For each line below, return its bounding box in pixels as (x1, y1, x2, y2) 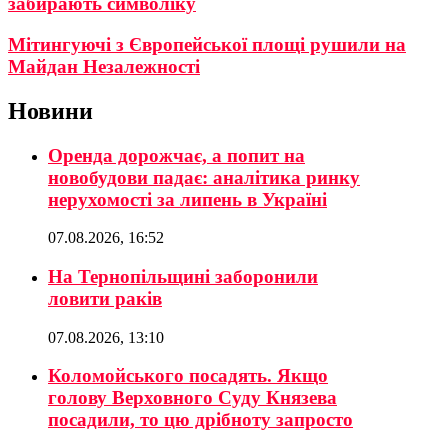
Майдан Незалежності (8, 55, 200, 77)
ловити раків (48, 287, 162, 309)
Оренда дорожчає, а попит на (48, 144, 305, 166)
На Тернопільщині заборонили (48, 265, 318, 287)
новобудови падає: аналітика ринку (48, 166, 360, 188)
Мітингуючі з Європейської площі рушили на (8, 33, 406, 55)
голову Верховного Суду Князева (48, 387, 337, 409)
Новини (8, 97, 93, 124)
